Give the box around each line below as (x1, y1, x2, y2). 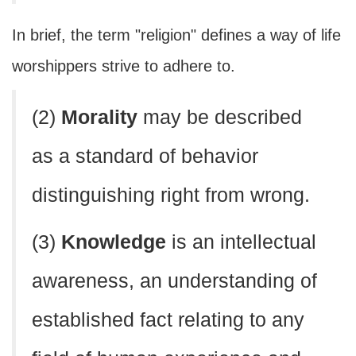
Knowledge (61, 231, 166, 253)
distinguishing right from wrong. (32, 184, 310, 206)
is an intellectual (166, 231, 316, 253)
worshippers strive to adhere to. (12, 57, 235, 75)
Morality (61, 106, 137, 128)
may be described (137, 106, 302, 128)
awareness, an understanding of (32, 270, 317, 292)
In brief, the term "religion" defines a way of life (12, 26, 341, 44)
